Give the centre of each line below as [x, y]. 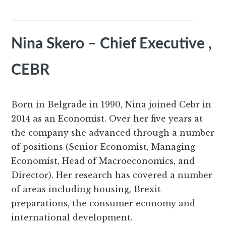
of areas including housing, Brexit [86, 189]
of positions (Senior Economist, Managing [103, 147]
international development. [72, 218]
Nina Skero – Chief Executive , [112, 44]
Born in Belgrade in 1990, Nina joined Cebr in [111, 105]
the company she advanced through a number [113, 133]
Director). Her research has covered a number [112, 175]
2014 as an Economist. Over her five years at [107, 119]
